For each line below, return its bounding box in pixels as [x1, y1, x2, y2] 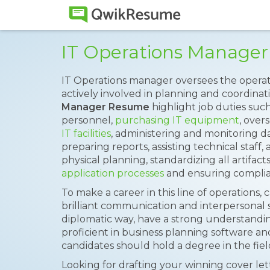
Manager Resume [61, 101, 149, 113]
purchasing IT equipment [115, 115, 239, 126]
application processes [61, 168, 164, 179]
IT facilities [61, 128, 111, 139]
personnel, [61, 115, 115, 126]
